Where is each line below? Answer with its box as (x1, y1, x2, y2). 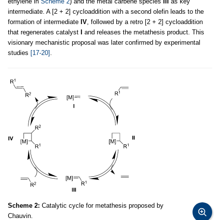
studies (8, 49, 30, 56)
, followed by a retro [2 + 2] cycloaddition (87, 18, 203, 26)
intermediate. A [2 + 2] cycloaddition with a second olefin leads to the (8, 8, 204, 15)
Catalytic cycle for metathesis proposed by (40, 202, 164, 209)
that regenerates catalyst (8, 28, 81, 36)
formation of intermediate (8, 18, 81, 26)
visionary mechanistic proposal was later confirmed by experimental (8, 39, 200, 46)
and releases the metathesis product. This (82, 28, 204, 36)
